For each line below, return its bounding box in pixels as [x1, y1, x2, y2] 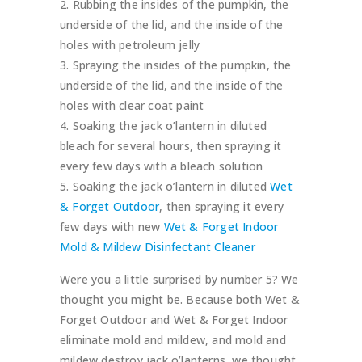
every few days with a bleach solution [60, 158, 263, 175]
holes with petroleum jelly [60, 37, 200, 53]
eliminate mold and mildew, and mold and [60, 332, 286, 348]
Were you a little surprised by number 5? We [60, 271, 299, 288]
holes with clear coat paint [60, 98, 204, 114]
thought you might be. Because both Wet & [60, 292, 300, 308]
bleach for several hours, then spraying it [60, 138, 282, 154]
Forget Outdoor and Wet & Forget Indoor [60, 312, 288, 328]
